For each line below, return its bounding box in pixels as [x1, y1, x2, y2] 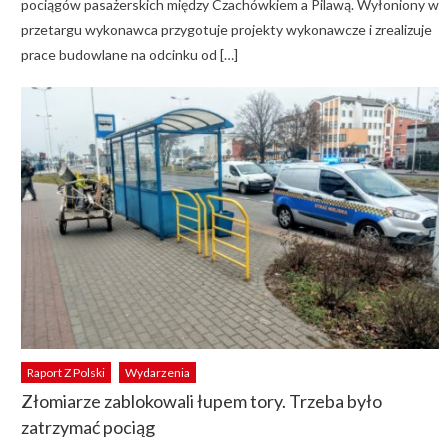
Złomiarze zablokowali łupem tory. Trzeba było [20, 389, 382, 412]
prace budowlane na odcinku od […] [20, 46, 238, 63]
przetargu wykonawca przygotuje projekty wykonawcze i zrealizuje [20, 21, 432, 38]
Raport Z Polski [26, 364, 105, 380]
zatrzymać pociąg [20, 415, 155, 438]
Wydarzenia [124, 364, 190, 380]
